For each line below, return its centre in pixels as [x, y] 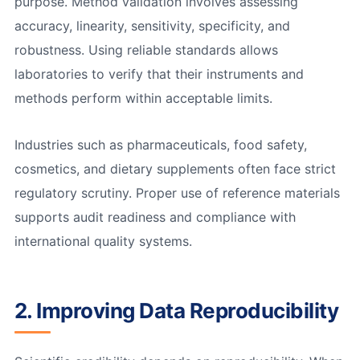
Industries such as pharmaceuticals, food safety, [160, 145]
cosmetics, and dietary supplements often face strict [175, 169]
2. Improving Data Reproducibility [176, 311]
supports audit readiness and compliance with [155, 217]
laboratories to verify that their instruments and [159, 74]
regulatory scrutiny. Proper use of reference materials [177, 193]
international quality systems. [103, 241]
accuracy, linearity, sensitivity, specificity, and [152, 25]
